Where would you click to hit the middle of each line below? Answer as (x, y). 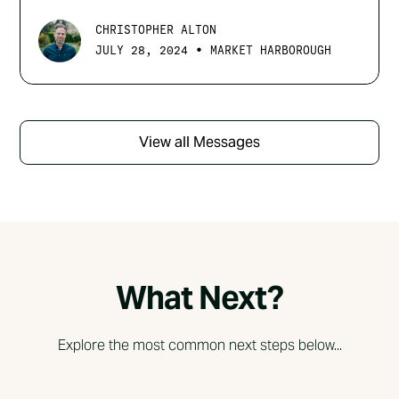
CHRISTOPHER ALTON (156, 30)
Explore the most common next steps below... (199, 345)
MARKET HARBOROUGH (271, 50)
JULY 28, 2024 (142, 50)
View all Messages (199, 142)
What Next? (199, 297)
